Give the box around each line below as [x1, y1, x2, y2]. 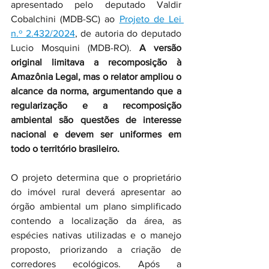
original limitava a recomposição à [11, 57, 181, 67]
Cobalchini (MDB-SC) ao [11, 14, 119, 24]
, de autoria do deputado [74, 28, 182, 38]
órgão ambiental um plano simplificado [11, 201, 181, 211]
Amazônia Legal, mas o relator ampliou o [11, 71, 181, 82]
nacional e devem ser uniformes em [11, 129, 181, 139]
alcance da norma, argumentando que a [11, 86, 181, 96]
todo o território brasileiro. [11, 144, 122, 154]
